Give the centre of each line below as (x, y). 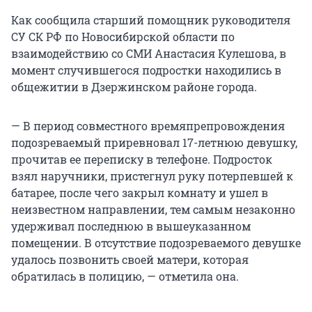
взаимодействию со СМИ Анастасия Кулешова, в (149, 54)
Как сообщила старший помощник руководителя (151, 20)
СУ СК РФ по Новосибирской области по (123, 37)
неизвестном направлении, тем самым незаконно (153, 210)
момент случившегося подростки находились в (146, 70)
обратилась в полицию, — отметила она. (125, 276)
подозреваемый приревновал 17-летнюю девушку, (154, 143)
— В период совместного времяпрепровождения (148, 126)
